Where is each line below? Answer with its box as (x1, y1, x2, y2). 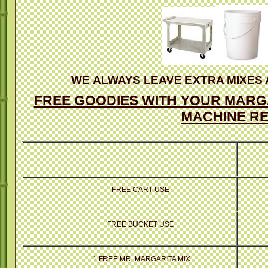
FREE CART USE (111, 185, 169, 194)
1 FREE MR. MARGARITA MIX (90, 254, 190, 263)
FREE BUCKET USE (106, 220, 174, 229)
